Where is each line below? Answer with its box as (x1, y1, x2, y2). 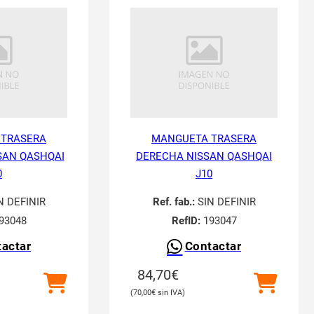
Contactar (184, 240, 241, 253)
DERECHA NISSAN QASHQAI (136, 150, 272, 163)
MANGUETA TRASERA (151, 132, 257, 145)
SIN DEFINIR (194, 196, 256, 208)
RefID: (171, 214, 200, 227)
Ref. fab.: (152, 196, 195, 208)
